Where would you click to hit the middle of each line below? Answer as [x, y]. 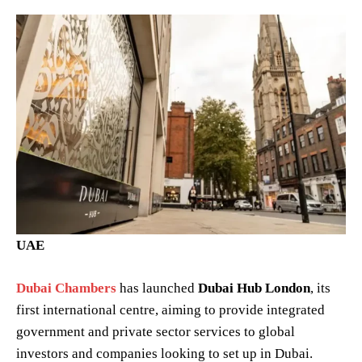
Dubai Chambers [68, 288]
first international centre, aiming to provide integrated [170, 310]
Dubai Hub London [254, 288]
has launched [159, 288]
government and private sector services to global [156, 332]
